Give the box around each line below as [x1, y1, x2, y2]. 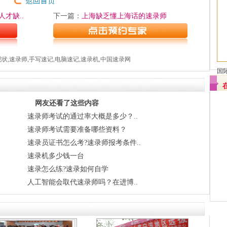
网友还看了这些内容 [35, 99, 99, 107]
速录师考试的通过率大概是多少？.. [27, 112, 138, 120]
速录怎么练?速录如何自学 [27, 165, 108, 173]
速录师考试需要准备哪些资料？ [27, 126, 127, 133]
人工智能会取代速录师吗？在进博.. [27, 178, 138, 186]
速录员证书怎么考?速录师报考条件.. [27, 139, 141, 146]
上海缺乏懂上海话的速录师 [82, 12, 167, 20]
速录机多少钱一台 [27, 152, 84, 160]
